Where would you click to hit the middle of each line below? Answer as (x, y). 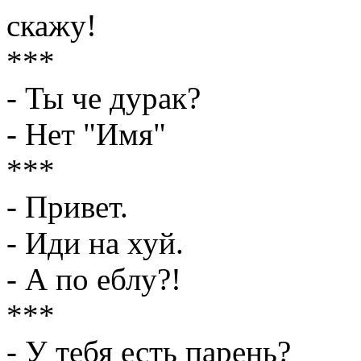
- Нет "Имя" (86, 135)
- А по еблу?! (94, 280)
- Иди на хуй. (95, 243)
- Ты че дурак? (104, 98)
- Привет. (67, 207)
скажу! (52, 26)
